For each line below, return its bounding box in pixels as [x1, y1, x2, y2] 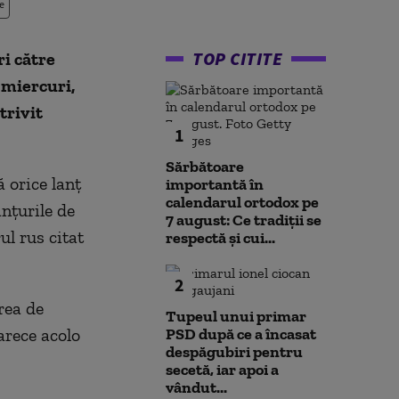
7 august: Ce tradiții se [166, 210, 322, 230]
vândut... [166, 378, 227, 397]
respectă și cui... [166, 228, 275, 248]
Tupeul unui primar [166, 306, 306, 326]
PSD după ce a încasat [166, 324, 316, 344]
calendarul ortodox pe [166, 192, 319, 212]
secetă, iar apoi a [166, 360, 279, 379]
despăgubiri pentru [166, 342, 303, 362]
